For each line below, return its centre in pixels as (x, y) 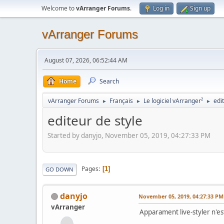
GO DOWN (59, 169)
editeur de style (95, 120)
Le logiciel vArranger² (173, 101)
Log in (161, 8)
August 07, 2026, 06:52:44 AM (86, 60)
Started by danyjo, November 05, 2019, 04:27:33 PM (129, 135)
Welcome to (59, 8)
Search (109, 81)
